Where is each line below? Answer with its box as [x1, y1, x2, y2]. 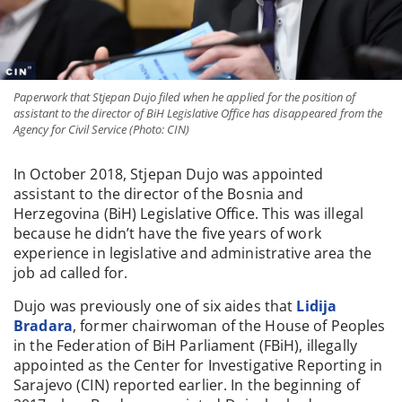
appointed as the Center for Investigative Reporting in [13, 354, 383, 375]
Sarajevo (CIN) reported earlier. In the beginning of [13, 374, 360, 395]
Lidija [296, 295, 337, 316]
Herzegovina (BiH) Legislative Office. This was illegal [13, 204, 364, 224]
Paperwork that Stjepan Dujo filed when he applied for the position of [13, 89, 355, 106]
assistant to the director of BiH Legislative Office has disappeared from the [13, 105, 382, 122]
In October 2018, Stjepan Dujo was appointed [13, 164, 324, 185]
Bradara [13, 315, 73, 336]
